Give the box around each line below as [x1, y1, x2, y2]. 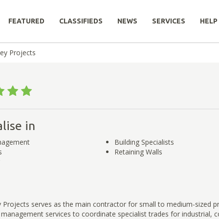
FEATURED [8, 17, 44, 25]
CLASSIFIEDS [59, 17, 103, 25]
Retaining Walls [114, 147, 162, 156]
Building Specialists [114, 137, 174, 147]
